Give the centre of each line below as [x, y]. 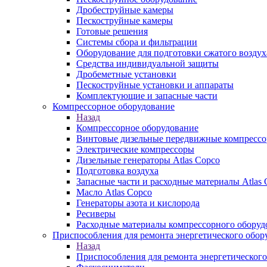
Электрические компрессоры [135, 149]
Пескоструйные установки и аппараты [155, 85]
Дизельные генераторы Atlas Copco [148, 160]
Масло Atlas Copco [114, 192]
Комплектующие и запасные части [147, 96]
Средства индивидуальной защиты [148, 63]
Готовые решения [112, 31]
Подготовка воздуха [117, 171]
